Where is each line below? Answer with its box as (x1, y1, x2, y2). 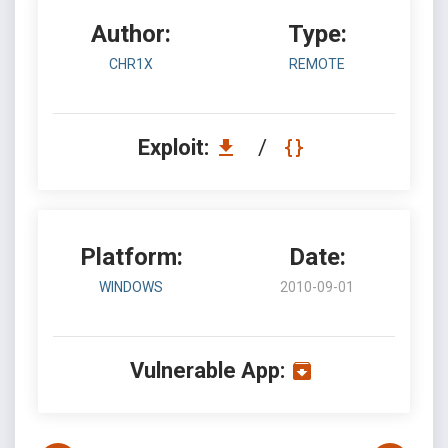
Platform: (79, 243, 183, 271)
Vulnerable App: (129, 358, 285, 383)
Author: (91, 20, 171, 48)
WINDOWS (99, 279, 163, 295)
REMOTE (289, 56, 345, 72)
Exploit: (137, 135, 214, 160)
